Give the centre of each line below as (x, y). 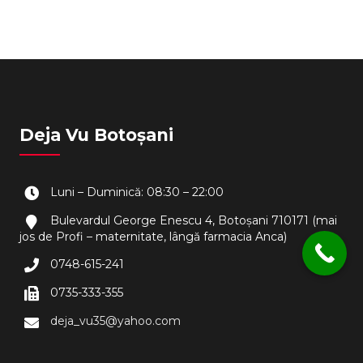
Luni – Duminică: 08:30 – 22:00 (137, 192)
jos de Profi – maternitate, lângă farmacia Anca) (154, 236)
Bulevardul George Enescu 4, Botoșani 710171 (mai (194, 221)
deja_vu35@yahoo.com (116, 321)
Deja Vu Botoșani (97, 135)
